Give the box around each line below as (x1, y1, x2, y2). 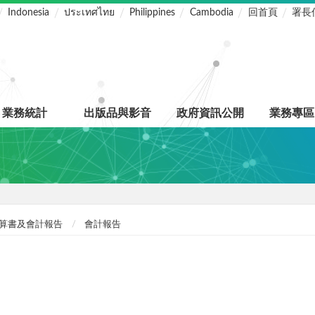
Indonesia (8, 8, 50, 18)
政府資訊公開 (176, 108, 244, 120)
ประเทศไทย (64, 8, 115, 18)
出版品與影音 (84, 108, 151, 120)
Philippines (129, 8, 175, 18)
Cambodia (189, 8, 233, 18)
